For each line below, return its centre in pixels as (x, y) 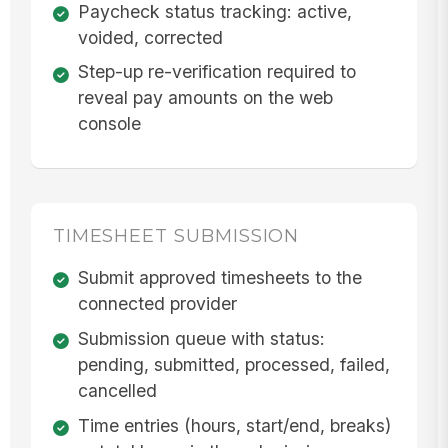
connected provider (157, 303)
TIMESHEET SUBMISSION (176, 236)
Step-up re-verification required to (216, 72)
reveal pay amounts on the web (205, 98)
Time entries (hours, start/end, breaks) (234, 425)
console (109, 124)
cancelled (117, 390)
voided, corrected (150, 37)
